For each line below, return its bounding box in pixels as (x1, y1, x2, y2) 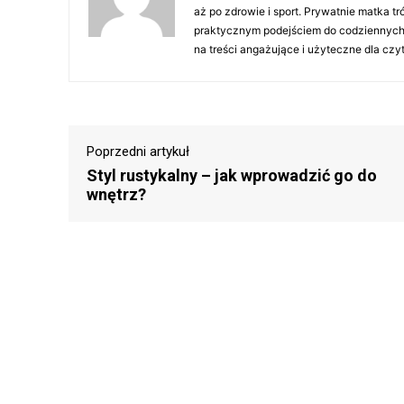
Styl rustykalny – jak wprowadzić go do (87, 166, 377, 185)
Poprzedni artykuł (87, 143, 189, 160)
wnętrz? (87, 185, 146, 204)
